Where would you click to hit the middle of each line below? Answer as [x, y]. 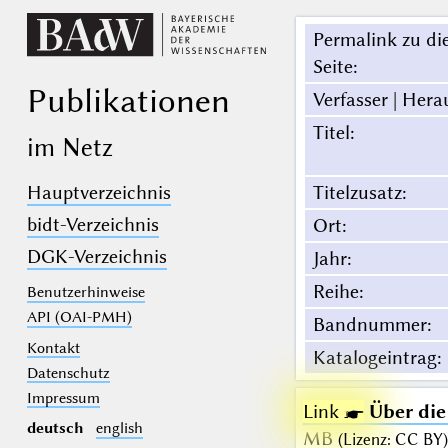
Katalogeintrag [374, 358]
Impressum [63, 397]
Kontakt [53, 347]
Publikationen [128, 100]
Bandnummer [369, 325]
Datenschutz [68, 372]
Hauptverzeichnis [98, 193]
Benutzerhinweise [85, 292]
